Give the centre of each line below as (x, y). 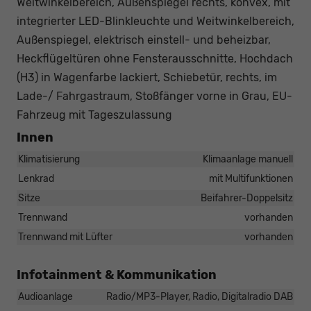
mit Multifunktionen (251, 178)
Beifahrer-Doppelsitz (247, 198)
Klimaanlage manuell (248, 159)
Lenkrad (36, 178)
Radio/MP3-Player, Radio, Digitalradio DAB (200, 296)
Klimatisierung (49, 159)
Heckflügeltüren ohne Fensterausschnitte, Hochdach (155, 58)
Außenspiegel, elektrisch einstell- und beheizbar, (144, 40)
